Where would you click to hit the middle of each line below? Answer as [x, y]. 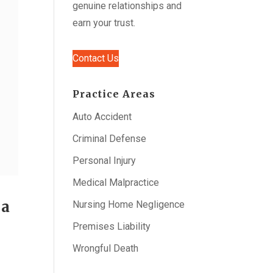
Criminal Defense [110, 139]
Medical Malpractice [116, 183]
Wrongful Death [106, 248]
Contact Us [96, 58]
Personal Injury [105, 161]
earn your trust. [104, 23]
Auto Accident [102, 117]
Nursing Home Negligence [129, 204]
